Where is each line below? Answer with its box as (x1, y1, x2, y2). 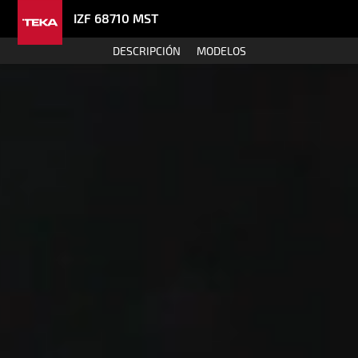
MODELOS (196, 44, 246, 58)
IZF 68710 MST (74, 10, 159, 26)
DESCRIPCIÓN (112, 44, 181, 58)
